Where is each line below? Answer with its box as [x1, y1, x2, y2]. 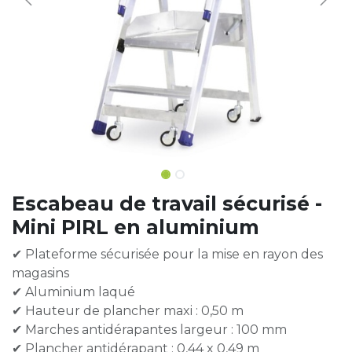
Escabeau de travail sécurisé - [12, 192, 322, 215]
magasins [12, 266, 69, 280]
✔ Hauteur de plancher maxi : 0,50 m [12, 303, 244, 318]
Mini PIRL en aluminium [12, 215, 259, 239]
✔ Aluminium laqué [12, 284, 135, 299]
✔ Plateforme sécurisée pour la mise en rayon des [12, 247, 323, 262]
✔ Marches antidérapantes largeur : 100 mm [12, 322, 287, 337]
